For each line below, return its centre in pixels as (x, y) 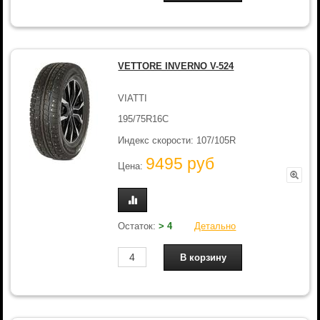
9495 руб (180, 164)
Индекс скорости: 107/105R (177, 140)
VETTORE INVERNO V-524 (176, 66)
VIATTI (133, 98)
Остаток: (139, 226)
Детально (215, 226)
